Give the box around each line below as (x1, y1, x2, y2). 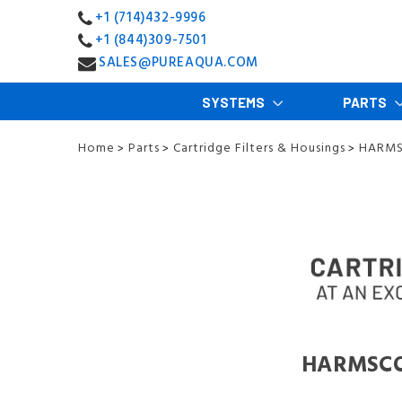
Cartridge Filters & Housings (173, 136, 345, 158)
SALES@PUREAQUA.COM (99, 51, 258, 74)
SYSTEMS (201, 93, 267, 110)
